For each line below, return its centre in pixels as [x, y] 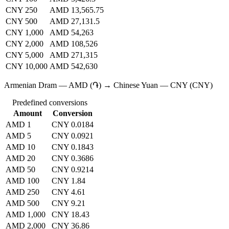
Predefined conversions [50, 103]
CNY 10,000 [27, 66]
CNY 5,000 [25, 55]
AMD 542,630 [74, 66]
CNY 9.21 [68, 203]
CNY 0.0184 [73, 125]
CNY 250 [21, 10]
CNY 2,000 [25, 44]
